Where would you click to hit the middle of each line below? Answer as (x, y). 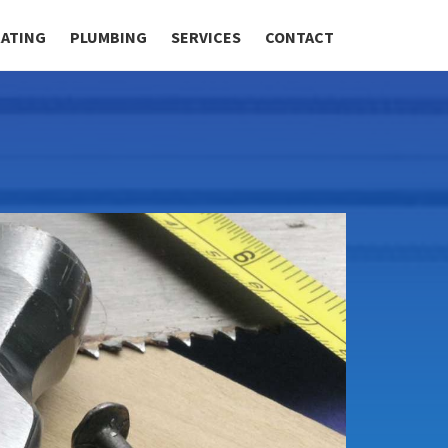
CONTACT (299, 37)
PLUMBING (108, 37)
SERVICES (206, 37)
